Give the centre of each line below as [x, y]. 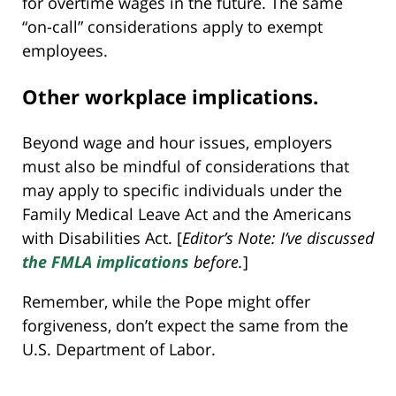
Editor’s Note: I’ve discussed [278, 237]
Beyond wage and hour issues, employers [177, 142]
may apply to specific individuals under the [182, 190]
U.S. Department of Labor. [119, 349]
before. [216, 261]
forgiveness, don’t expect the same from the [185, 325]
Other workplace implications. [170, 96]
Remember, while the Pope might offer [166, 301]
